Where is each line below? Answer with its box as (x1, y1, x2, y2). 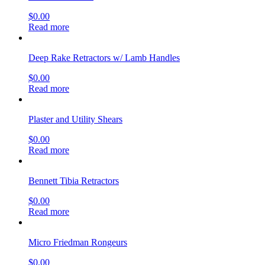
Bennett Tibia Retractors (28, 175, 119, 186)
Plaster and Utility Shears (28, 114, 122, 124)
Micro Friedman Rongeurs (28, 237, 127, 247)
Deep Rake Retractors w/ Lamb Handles (28, 52, 180, 63)
